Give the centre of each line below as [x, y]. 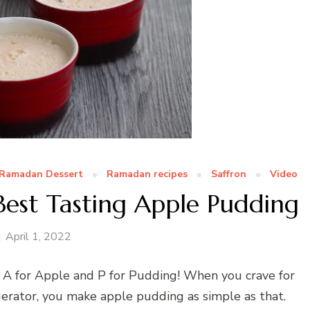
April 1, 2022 [38, 236]
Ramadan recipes [147, 174]
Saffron [228, 174]
